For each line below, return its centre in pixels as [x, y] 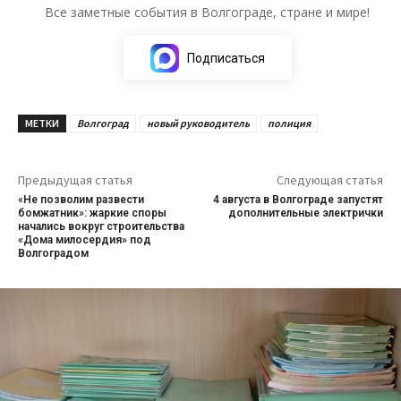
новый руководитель [198, 123]
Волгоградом [53, 253]
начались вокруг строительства [101, 226]
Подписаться [226, 58]
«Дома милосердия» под [85, 239]
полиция [289, 123]
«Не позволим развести [81, 199]
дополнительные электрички [305, 213]
